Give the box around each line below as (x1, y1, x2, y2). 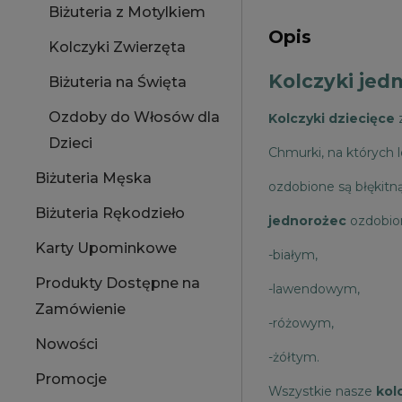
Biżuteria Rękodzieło (35, 205, 185, 222)
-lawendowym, (268, 281, 360, 298)
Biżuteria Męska (35, 170, 152, 187)
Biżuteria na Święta (48, 74, 187, 91)
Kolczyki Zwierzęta (48, 39, 186, 56)
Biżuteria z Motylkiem (48, 4, 205, 21)
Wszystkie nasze (268, 383, 376, 400)
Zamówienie (35, 301, 126, 318)
